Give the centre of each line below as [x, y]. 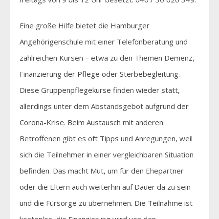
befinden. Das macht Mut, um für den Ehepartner [102, 170]
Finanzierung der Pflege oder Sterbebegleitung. [100, 74]
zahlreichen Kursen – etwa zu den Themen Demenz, [107, 57]
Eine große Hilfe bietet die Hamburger [85, 25]
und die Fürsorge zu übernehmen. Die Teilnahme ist [106, 203]
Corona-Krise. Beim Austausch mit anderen [91, 122]
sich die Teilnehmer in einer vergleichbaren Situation [107, 154]
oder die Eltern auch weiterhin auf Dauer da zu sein [105, 186]
